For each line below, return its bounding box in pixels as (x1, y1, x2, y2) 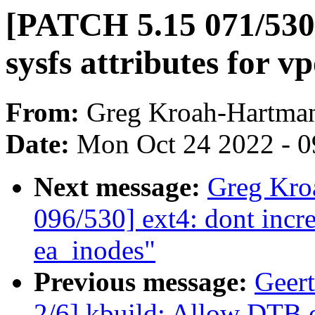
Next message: (34, 172, 207, 202)
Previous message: (34, 266, 255, 297)
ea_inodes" (34, 235, 155, 266)
